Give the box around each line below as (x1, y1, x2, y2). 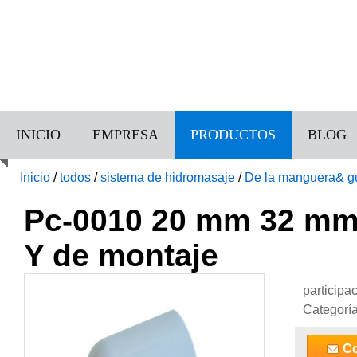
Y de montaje (24, 238, 218, 273)
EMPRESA (92, 127, 159, 143)
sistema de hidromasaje (100, 171, 235, 184)
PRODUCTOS (190, 127, 276, 143)
